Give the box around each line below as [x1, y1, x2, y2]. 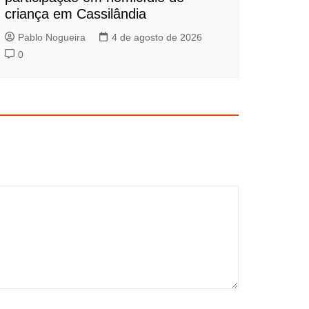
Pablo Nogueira [18, 32, 86, 43]
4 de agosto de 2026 [112, 32, 202, 43]
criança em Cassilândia [5, 6, 146, 21]
